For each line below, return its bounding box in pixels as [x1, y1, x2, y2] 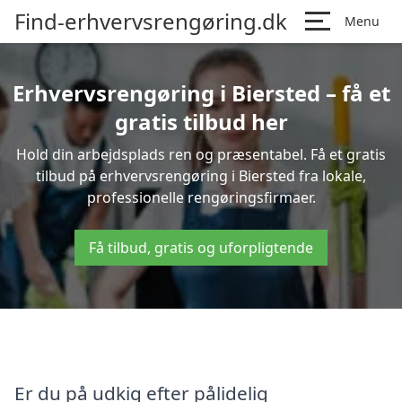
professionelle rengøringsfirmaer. [86, 188, 316, 207]
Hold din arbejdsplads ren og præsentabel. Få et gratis [16, 144, 386, 164]
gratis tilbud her [114, 107, 288, 136]
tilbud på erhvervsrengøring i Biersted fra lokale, [36, 166, 366, 186]
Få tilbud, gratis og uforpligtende [89, 238, 313, 258]
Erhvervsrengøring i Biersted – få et [12, 78, 390, 108]
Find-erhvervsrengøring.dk [14, 6, 287, 36]
